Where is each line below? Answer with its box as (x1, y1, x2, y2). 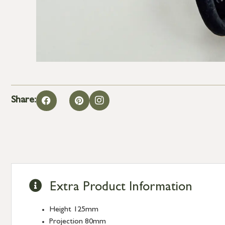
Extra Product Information (50, 181, 192, 194)
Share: (11, 95, 36, 106)
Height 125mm (49, 205, 98, 214)
